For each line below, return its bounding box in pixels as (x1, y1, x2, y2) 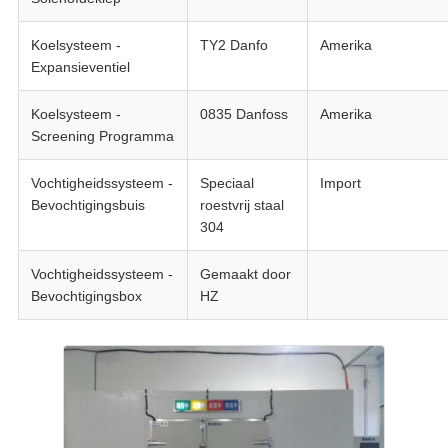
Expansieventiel (30, 59, 130, 76)
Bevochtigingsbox (30, 288, 142, 305)
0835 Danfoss (199, 106, 288, 123)
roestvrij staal (199, 197, 284, 214)
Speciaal (199, 175, 254, 192)
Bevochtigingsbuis (30, 197, 145, 214)
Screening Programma (30, 128, 174, 145)
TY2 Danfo (199, 37, 268, 54)
